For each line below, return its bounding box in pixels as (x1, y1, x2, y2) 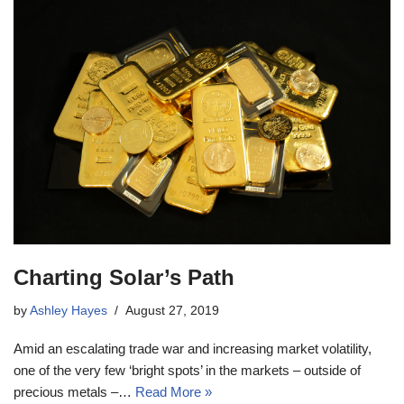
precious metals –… (14, 383, 135, 399)
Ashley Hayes (30, 303, 107, 317)
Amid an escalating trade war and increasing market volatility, (14, 340, 372, 356)
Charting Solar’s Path (14, 264, 234, 289)
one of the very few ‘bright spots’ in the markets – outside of (14, 362, 361, 378)
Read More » (135, 383, 212, 399)
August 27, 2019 (125, 303, 219, 317)
